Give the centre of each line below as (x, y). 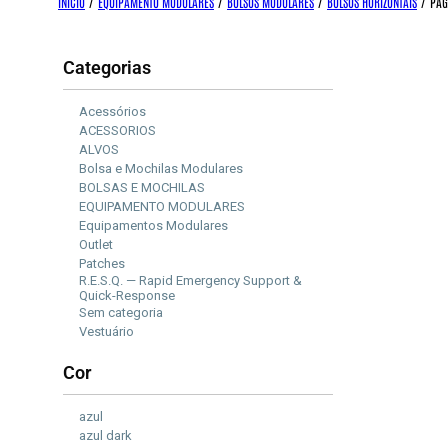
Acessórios (112, 111)
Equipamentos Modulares (153, 225)
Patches (102, 263)
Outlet (96, 244)
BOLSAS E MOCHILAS (142, 187)
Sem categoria (121, 312)
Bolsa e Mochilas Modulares (161, 168)
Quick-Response (127, 295)
